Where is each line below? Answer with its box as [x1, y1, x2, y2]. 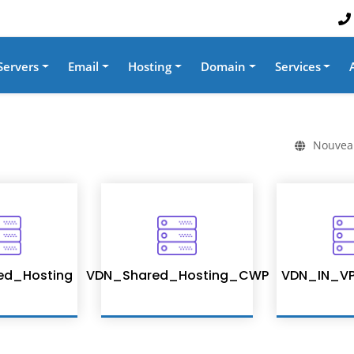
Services [274, 58, 321, 74]
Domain [200, 58, 246, 74]
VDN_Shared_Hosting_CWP [85, 265, 269, 284]
